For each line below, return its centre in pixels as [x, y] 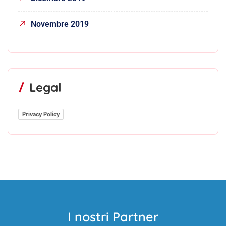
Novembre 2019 [60, 24]
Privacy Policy [41, 114]
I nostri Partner [113, 216]
